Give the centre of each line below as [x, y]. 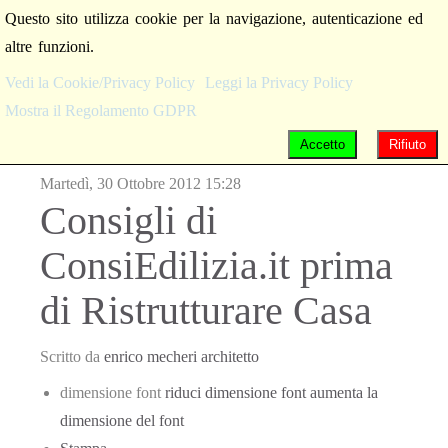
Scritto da [72, 356]
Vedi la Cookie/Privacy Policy [100, 82]
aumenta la [344, 392]
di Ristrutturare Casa [206, 310]
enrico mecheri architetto [181, 356]
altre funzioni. [49, 46]
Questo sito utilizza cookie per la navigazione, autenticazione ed [214, 18]
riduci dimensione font [235, 392]
